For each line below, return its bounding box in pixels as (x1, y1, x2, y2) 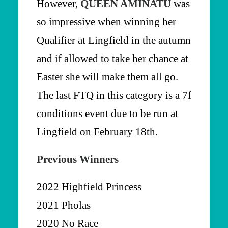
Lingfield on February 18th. (37, 125, 158, 138)
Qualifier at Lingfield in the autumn (37, 34, 191, 46)
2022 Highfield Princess (37, 180, 141, 193)
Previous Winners (37, 153, 119, 165)
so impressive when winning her (37, 15, 176, 28)
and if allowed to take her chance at (37, 52, 188, 65)
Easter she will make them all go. (37, 70, 178, 83)
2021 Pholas (37, 198, 91, 211)
